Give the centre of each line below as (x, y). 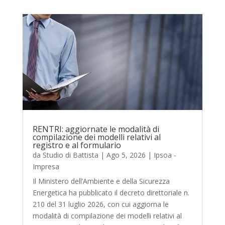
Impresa (46, 167)
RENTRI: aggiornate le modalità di (96, 129)
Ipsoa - (165, 155)
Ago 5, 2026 (126, 155)
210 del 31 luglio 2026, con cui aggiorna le (100, 204)
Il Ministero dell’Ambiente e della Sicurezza (101, 181)
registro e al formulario (77, 145)
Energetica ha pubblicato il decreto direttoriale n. (111, 193)
